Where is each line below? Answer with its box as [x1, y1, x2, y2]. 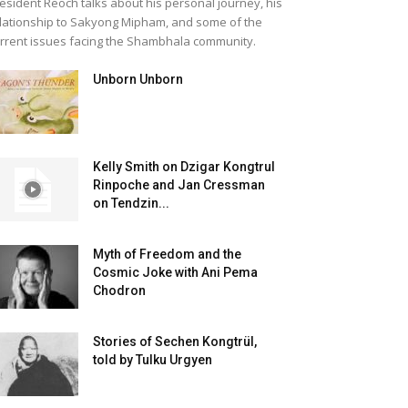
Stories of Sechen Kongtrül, [93, 334, 257, 349]
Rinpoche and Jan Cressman [93, 178, 265, 192]
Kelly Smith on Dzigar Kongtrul [93, 159, 275, 174]
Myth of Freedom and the [93, 247, 241, 261]
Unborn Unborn [93, 72, 183, 87]
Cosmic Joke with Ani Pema [93, 265, 258, 280]
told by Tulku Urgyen [93, 352, 212, 367]
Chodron [93, 283, 146, 298]
